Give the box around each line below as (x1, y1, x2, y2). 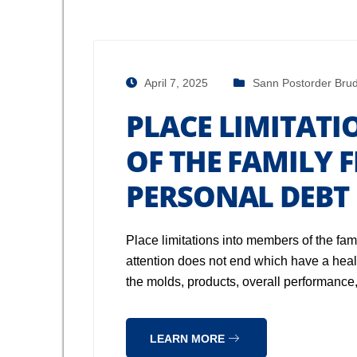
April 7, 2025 (142, 76, 208, 89)
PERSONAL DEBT (126, 177, 349, 216)
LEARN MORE (150, 332, 228, 345)
